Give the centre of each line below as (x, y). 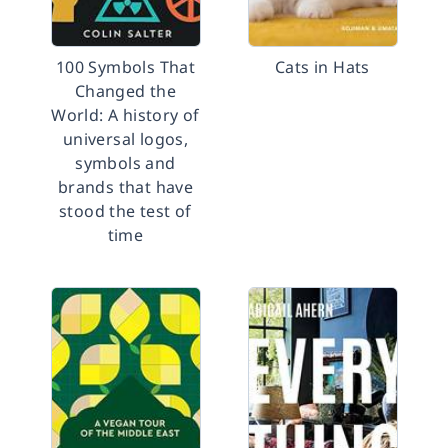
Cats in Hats (322, 67)
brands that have (125, 187)
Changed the (125, 91)
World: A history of (125, 115)
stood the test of (125, 211)
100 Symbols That (125, 67)
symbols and (125, 163)
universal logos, (125, 139)
